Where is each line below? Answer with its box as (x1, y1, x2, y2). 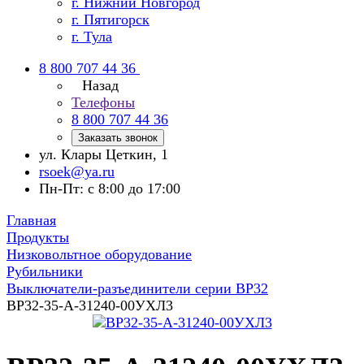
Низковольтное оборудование (6, 246, 192, 262)
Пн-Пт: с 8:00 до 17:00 (39, 180, 180, 197)
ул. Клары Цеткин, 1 (39, 146, 168, 162)
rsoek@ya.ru (39, 163, 115, 180)
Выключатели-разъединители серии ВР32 (6, 280, 268, 297)
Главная (6, 212, 56, 228)
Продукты (6, 229, 69, 245)
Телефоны (71, 94, 135, 110)
